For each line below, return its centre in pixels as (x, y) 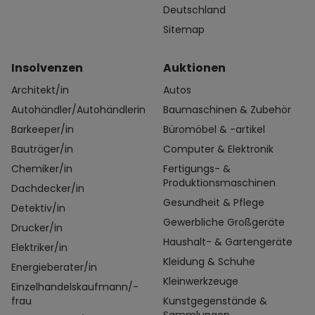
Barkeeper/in (43, 130)
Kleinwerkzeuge (201, 282)
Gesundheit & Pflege (214, 203)
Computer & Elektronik (218, 149)
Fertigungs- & (197, 169)
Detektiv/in (38, 208)
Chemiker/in (42, 169)
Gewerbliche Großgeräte (224, 223)
